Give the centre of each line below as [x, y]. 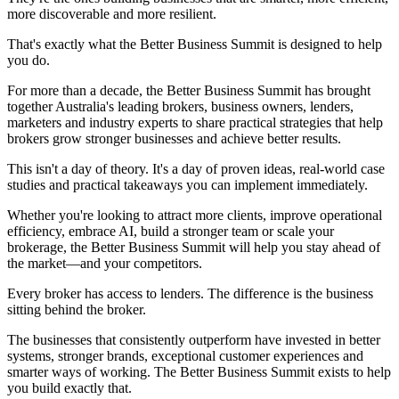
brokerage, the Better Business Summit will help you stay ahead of [194, 247]
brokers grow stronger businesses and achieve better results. [174, 138]
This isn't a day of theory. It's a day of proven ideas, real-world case [196, 168]
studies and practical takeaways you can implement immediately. [187, 184]
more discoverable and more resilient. [112, 13]
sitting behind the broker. [77, 309]
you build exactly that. [69, 387]
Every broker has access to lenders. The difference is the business [190, 293]
